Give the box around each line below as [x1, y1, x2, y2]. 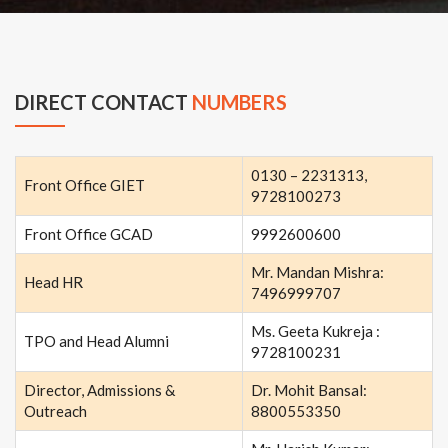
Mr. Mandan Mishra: [251, 263, 384, 282]
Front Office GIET [24, 176, 145, 195]
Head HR [24, 273, 83, 292]
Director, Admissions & [24, 381, 175, 400]
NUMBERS [192, 90, 287, 115]
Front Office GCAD [24, 225, 153, 244]
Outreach [24, 402, 87, 421]
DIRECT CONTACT [15, 90, 192, 115]
